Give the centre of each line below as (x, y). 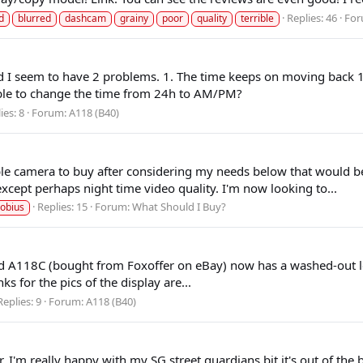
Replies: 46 (312, 17)
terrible (257, 18)
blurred (34, 18)
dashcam (85, 18)
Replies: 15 (62, 207)
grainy (134, 18)
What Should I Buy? (179, 207)
